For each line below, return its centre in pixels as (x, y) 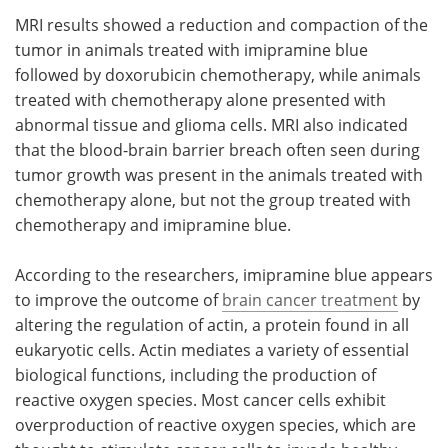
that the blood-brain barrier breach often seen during (217, 149)
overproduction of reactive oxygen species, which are (215, 424)
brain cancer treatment (310, 299)
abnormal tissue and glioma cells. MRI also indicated (211, 124)
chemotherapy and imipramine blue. (153, 224)
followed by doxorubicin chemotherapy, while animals (218, 74)
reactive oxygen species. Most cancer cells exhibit (200, 399)
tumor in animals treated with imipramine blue (191, 49)
